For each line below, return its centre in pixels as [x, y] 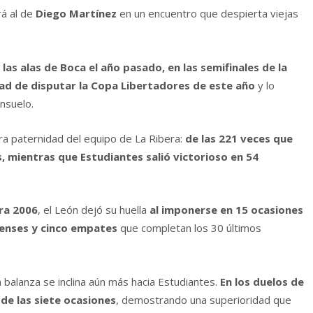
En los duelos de [262, 281]
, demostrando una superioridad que [204, 299]
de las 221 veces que [239, 139]
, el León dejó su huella [94, 210]
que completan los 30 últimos [189, 228]
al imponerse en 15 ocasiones [226, 210]
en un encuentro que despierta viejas [209, 14]
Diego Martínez [78, 14]
